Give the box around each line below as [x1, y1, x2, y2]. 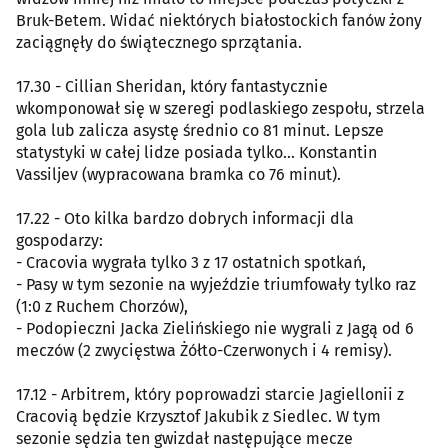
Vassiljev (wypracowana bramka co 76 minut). [16, 164, 341, 184]
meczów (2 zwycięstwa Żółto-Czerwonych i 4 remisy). [16, 340, 392, 360]
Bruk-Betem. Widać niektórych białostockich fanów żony [16, 10, 422, 30]
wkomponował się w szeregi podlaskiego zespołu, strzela [16, 98, 425, 118]
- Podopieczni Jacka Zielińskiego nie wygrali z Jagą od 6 [16, 318, 414, 338]
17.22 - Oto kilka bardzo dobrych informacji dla [16, 208, 354, 228]
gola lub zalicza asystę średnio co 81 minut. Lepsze [16, 120, 384, 140]
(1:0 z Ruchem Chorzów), [16, 296, 188, 316]
